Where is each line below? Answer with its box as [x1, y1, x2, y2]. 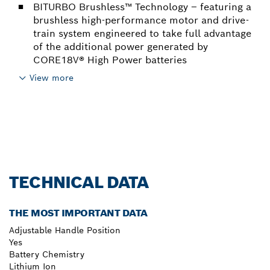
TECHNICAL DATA [9, 172, 149, 193]
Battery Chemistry [9, 249, 84, 260]
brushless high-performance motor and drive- [33, 13, 249, 27]
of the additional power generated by [33, 40, 208, 53]
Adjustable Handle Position [9, 225, 121, 236]
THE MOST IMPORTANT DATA [9, 207, 148, 220]
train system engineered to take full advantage [33, 27, 251, 40]
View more [30, 72, 74, 83]
